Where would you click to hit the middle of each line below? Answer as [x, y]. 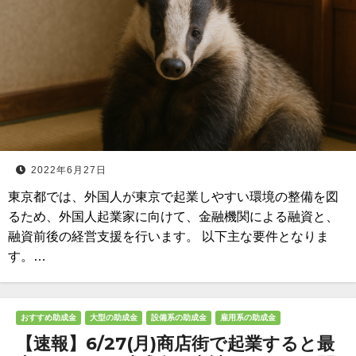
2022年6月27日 [69, 170]
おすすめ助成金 [48, 317]
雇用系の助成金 [248, 317]
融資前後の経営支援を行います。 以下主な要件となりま [168, 236]
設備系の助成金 [179, 317]
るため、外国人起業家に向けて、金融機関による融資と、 [173, 217]
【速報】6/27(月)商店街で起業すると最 [175, 344]
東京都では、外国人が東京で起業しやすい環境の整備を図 [173, 197]
